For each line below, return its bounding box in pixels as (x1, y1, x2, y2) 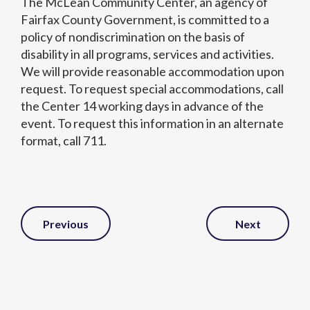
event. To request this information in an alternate (21, 116, 284, 131)
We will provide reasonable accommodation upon (21, 64, 284, 80)
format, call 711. (21, 133, 107, 149)
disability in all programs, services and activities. (21, 46, 274, 62)
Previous (43, 217, 89, 231)
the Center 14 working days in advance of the (21, 98, 264, 114)
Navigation (20, 235, 80, 250)
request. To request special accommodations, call (21, 81, 284, 97)
